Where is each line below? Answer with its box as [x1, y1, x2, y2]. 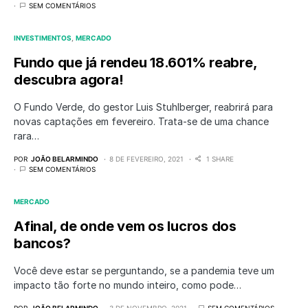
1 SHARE [206, 155, 234, 163]
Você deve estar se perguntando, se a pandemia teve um [14, 265, 274, 276]
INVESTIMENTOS [14, 34, 71, 42]
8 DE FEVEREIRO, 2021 [109, 155, 184, 163]
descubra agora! [14, 71, 124, 88]
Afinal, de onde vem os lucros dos [14, 218, 236, 234]
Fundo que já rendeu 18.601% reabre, [14, 54, 257, 71]
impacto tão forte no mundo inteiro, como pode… [14, 279, 241, 291]
